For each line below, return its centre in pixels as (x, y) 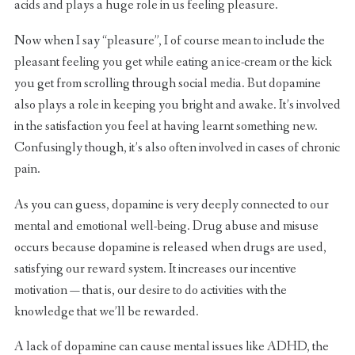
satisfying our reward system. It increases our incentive (155, 269)
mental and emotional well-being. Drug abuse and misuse (166, 226)
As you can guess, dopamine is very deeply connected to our (171, 204)
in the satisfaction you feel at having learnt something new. (166, 126)
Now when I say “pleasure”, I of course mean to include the (169, 40)
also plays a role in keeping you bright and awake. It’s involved (177, 105)
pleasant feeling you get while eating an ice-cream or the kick (173, 62)
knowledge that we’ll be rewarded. (106, 311)
